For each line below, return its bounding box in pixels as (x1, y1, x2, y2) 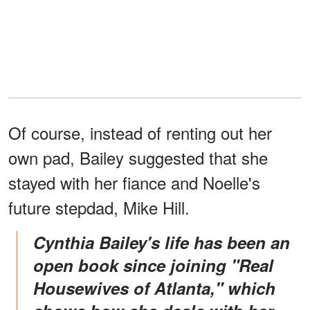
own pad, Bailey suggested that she (8, 145, 268, 170)
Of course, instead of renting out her (8, 120, 272, 145)
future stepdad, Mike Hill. (8, 194, 190, 219)
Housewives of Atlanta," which (33, 275, 275, 300)
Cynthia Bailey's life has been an (33, 230, 45, 254)
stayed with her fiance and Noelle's (8, 170, 260, 194)
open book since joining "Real (33, 253, 273, 277)
